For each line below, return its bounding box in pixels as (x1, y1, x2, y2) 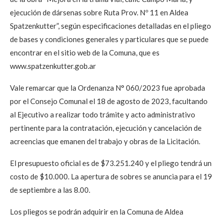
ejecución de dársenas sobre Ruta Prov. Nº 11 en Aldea (10, 8, 188, 17)
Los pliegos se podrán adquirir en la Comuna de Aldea (10, 207, 183, 217)
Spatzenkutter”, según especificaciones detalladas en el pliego (10, 21, 211, 31)
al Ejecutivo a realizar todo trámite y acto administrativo (10, 110, 195, 119)
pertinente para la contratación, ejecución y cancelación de (10, 123, 202, 133)
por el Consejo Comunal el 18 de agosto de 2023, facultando (10, 97, 208, 106)
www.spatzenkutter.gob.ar (10, 61, 96, 71)
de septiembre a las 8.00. (10, 185, 90, 195)
